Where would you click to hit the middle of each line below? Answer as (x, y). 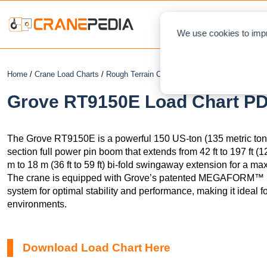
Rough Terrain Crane (141, 74)
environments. (37, 204)
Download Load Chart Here (97, 247)
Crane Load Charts (67, 74)
